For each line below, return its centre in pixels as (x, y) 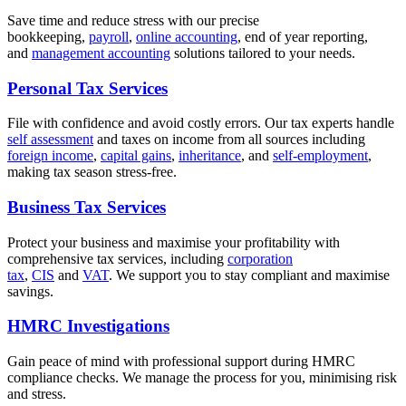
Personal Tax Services (87, 88)
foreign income (50, 156)
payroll (109, 36)
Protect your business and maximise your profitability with (174, 242)
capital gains (136, 156)
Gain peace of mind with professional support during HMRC (181, 362)
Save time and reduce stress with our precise (133, 20)
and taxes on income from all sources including (229, 140)
